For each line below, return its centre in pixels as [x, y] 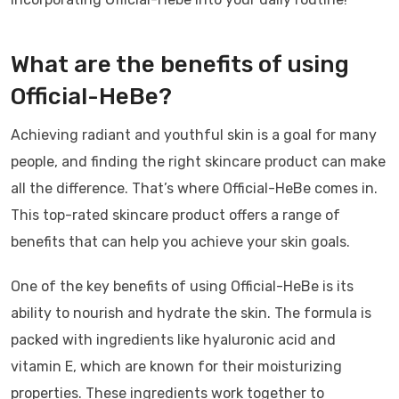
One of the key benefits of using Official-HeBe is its [182, 286]
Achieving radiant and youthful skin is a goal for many [194, 135]
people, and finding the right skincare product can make [198, 162]
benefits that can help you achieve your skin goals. [180, 242]
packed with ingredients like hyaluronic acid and [173, 340]
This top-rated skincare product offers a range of [175, 215]
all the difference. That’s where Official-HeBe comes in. [194, 188]
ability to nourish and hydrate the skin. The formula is [191, 313]
